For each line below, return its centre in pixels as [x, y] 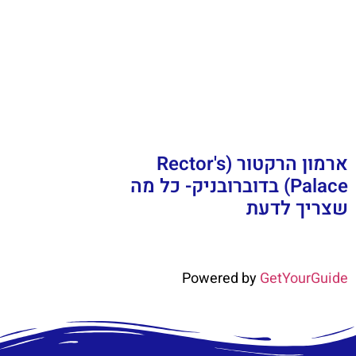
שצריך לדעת [297, 209]
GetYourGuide [304, 279]
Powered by [221, 279]
